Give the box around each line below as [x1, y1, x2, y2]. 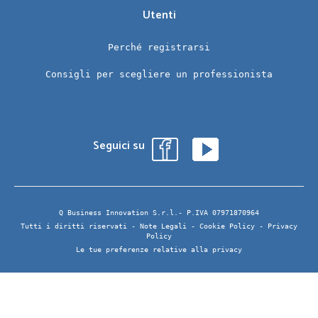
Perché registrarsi [108, 42, 210, 53]
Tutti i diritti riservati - [21, 222, 140, 231]
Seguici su [92, 136, 145, 156]
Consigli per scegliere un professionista [45, 69, 273, 80]
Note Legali [140, 222, 187, 231]
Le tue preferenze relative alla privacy [76, 246, 242, 254]
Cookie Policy [199, 222, 255, 231]
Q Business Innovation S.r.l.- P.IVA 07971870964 [59, 209, 259, 217]
